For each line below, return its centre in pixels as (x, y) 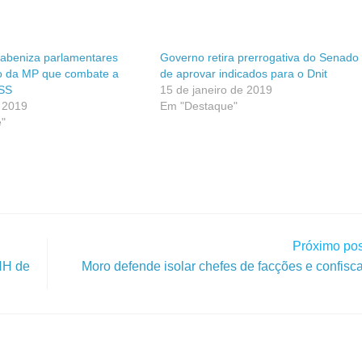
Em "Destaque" (198, 106)
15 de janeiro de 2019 (216, 90)
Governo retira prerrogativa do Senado (259, 57)
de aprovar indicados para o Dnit (243, 74)
